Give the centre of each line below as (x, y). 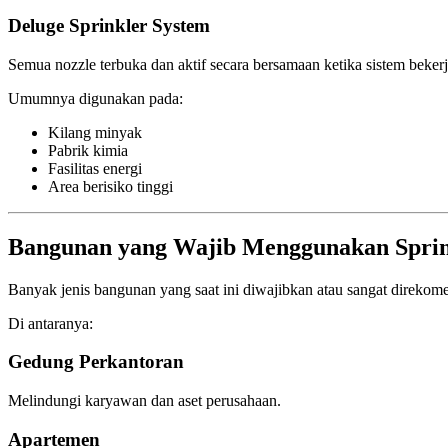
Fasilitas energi (95, 168)
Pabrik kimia (88, 150)
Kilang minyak (95, 132)
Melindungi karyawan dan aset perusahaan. (144, 401)
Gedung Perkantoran (96, 362)
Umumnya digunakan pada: (95, 98)
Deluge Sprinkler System (109, 26)
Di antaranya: (50, 323)
